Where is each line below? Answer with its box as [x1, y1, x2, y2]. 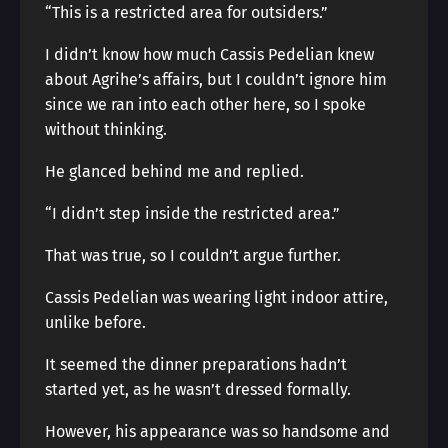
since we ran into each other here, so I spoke [45, 95, 366, 114]
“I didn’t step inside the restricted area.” [45, 204, 340, 223]
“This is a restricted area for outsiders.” [45, 3, 328, 22]
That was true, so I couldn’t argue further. [45, 246, 341, 265]
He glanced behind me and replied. [45, 162, 304, 181]
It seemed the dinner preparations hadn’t [45, 355, 347, 374]
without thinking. [45, 120, 167, 139]
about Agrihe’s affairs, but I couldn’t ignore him [45, 70, 387, 89]
